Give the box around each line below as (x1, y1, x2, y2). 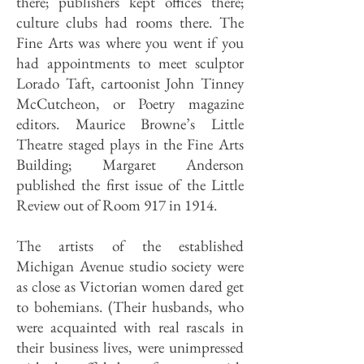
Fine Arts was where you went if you (16, 32, 244, 53)
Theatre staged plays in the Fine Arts (16, 134, 244, 154)
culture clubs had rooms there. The (16, 12, 244, 32)
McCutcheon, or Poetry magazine (16, 93, 244, 114)
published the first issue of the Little (16, 175, 244, 195)
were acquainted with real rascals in (16, 317, 244, 337)
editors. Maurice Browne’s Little (16, 114, 244, 134)
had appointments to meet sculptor (16, 53, 244, 73)
